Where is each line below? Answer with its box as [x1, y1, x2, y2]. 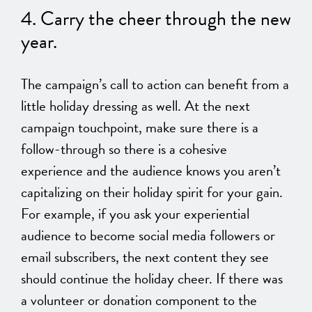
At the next [181, 95, 250, 118]
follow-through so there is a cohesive [21, 138, 227, 161]
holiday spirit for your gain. [130, 181, 283, 204]
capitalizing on [21, 181, 103, 204]
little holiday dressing [21, 95, 141, 118]
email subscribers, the [21, 246, 145, 269]
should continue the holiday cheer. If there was [21, 267, 283, 290]
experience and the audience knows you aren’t [21, 159, 281, 182]
